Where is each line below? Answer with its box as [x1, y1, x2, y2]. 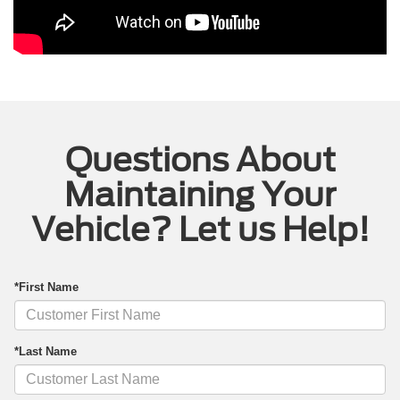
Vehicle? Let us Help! [30, 210, 370, 250]
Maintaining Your [64, 175, 336, 215]
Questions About [64, 140, 336, 180]
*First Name [14, 280, 79, 295]
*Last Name [14, 345, 77, 359]
